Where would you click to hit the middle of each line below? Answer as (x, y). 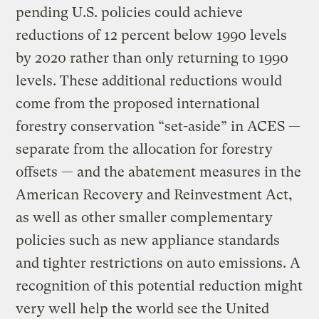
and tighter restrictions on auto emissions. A (158, 263)
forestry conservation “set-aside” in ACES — (158, 126)
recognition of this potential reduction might (159, 286)
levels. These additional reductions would (149, 80)
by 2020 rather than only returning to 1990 (152, 58)
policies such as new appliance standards (148, 240)
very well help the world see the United (143, 308)
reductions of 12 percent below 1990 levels (152, 35)
